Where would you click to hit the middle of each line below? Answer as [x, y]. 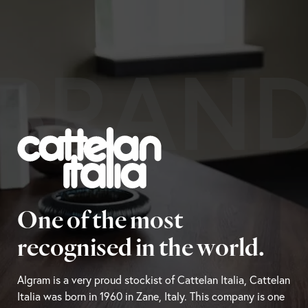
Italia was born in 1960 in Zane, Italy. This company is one [151, 296]
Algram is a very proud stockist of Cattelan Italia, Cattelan [154, 280]
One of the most [100, 219]
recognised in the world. [141, 247]
